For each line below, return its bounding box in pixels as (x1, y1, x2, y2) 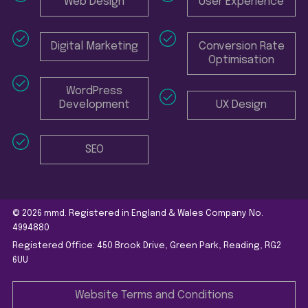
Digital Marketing (50, 40, 138, 52)
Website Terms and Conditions (74, 289, 234, 301)
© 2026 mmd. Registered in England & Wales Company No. (12, 208, 263, 218)
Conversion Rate (198, 40, 285, 52)
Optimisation (208, 54, 274, 66)
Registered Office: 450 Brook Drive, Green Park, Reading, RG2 (12, 241, 281, 250)
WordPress (66, 85, 122, 97)
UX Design (216, 98, 267, 111)
